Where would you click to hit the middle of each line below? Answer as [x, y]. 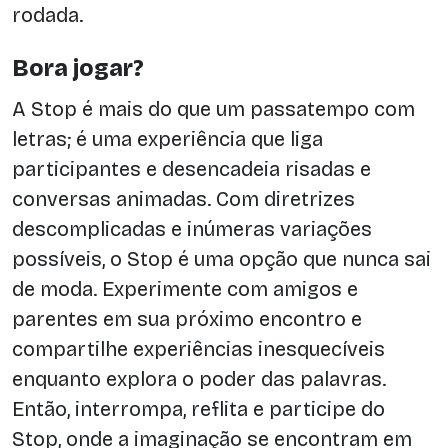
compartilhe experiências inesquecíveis [198, 348]
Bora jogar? [78, 67]
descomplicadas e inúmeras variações [192, 228]
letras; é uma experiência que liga [167, 138]
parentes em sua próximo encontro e [187, 318]
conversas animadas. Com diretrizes [183, 198]
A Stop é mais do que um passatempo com [213, 108]
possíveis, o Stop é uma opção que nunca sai [221, 258]
